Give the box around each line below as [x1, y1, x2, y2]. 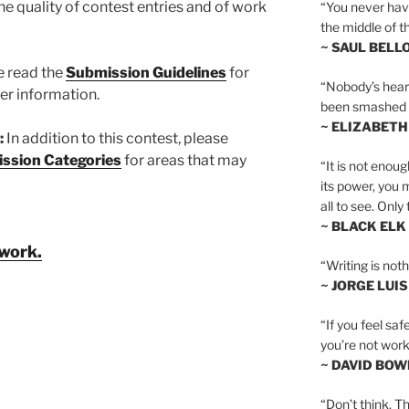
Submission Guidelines [66, 63, 226, 81]
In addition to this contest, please [4, 129, 228, 147]
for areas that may [124, 151, 246, 169]
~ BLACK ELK [320, 217, 406, 234]
